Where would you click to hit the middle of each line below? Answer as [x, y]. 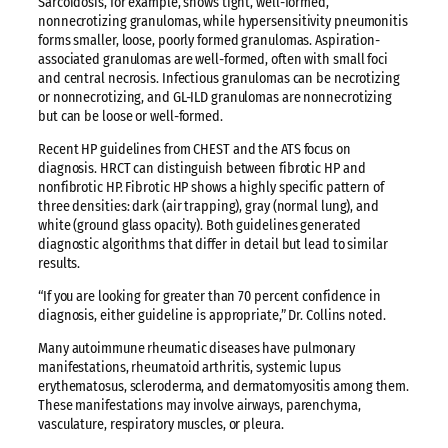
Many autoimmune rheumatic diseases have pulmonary [197, 349]
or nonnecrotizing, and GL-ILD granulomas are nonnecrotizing [215, 97]
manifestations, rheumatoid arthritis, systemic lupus [189, 368]
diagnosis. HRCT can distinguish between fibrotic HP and [202, 168]
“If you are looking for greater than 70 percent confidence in [209, 297]
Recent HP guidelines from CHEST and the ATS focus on [194, 149]
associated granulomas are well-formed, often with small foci [213, 59]
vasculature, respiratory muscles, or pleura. [161, 425]
